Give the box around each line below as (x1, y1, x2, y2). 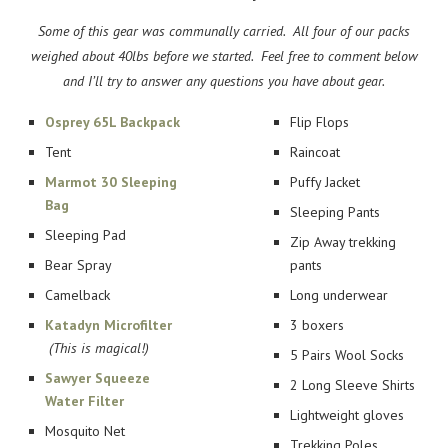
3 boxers (289, 315, 344, 334)
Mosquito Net (45, 421, 125, 440)
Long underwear (289, 285, 388, 304)
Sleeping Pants (289, 202, 380, 221)
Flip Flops (289, 112, 349, 131)
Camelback (45, 285, 110, 304)
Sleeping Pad (45, 225, 126, 244)
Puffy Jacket (289, 172, 360, 191)
